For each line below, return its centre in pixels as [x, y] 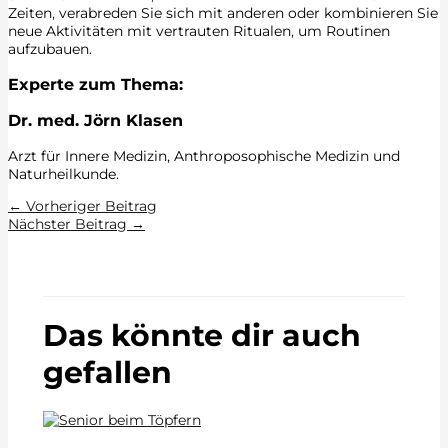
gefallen [107, 372]
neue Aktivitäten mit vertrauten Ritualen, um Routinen [199, 30]
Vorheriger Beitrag [89, 205]
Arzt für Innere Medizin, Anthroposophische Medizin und [204, 155]
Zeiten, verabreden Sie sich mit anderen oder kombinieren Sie [223, 12]
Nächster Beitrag [69, 223]
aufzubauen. [50, 48]
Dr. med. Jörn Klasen [95, 120]
